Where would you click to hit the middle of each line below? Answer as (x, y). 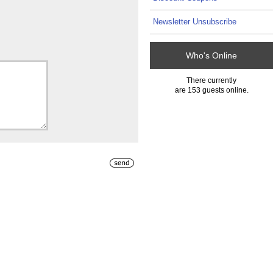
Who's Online (212, 55)
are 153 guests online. (211, 90)
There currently (212, 80)
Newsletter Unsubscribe (195, 22)
